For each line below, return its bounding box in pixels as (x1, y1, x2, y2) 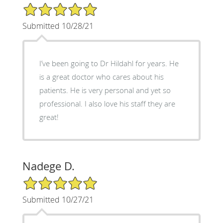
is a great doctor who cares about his (39, 71, 164, 82)
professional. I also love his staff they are (39, 98, 175, 109)
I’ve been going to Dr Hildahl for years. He (39, 58, 179, 68)
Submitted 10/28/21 (22, 20, 94, 31)
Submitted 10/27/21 (22, 194, 94, 205)
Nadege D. (22, 158, 75, 173)
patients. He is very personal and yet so (39, 85, 171, 95)
